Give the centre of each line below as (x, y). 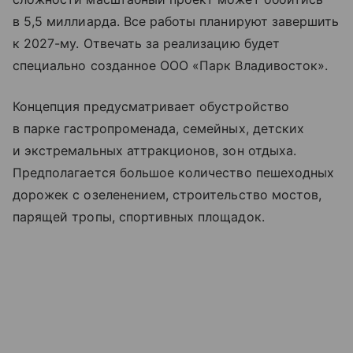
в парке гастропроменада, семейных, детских (159, 128)
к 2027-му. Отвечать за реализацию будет (146, 43)
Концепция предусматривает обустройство (151, 106)
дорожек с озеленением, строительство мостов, (167, 194)
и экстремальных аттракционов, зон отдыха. (154, 150)
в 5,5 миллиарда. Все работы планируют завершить (176, 21)
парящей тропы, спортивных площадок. (139, 216)
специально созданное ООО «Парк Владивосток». (171, 65)
